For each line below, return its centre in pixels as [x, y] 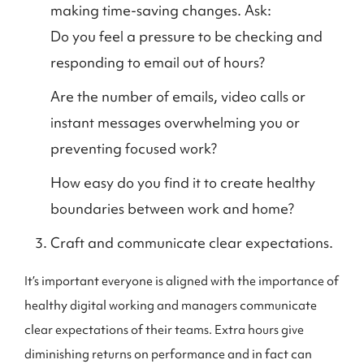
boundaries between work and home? [172, 208]
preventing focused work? [134, 148]
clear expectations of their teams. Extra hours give [164, 330]
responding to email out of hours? [158, 62]
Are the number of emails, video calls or [178, 96]
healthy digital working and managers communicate [171, 305]
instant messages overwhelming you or [175, 122]
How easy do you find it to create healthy [183, 182]
